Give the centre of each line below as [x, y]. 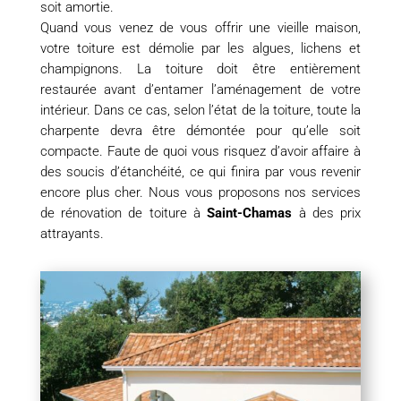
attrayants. [72, 234]
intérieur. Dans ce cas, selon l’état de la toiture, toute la [200, 111]
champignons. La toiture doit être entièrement [200, 69]
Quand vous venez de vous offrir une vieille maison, [200, 28]
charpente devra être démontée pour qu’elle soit [200, 131]
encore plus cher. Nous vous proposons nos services [200, 193]
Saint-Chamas [250, 213]
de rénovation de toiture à [124, 213]
